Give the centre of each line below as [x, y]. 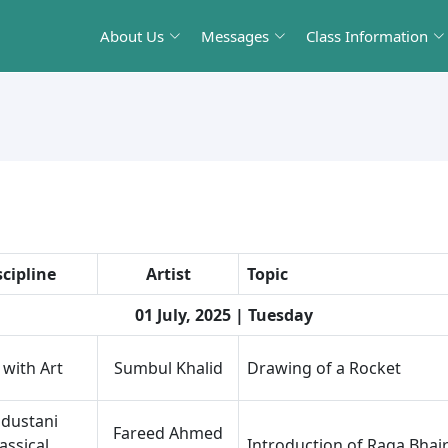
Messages [235, 36]
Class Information [367, 36]
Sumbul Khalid [168, 368]
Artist [168, 274]
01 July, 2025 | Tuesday [224, 315]
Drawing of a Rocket [324, 368]
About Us [132, 36]
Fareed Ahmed [168, 433]
